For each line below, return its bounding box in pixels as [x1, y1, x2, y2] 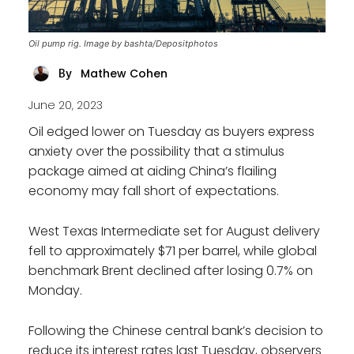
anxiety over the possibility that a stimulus [28, 141, 284, 160]
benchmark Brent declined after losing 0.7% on [28, 261, 313, 280]
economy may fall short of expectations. [28, 181, 279, 200]
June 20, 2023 [28, 97, 103, 114]
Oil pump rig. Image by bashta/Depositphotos [28, 38, 218, 50]
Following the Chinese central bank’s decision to [28, 321, 323, 340]
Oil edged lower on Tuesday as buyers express [28, 122, 314, 141]
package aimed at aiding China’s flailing [28, 161, 277, 180]
